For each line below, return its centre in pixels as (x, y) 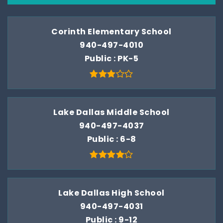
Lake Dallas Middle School (111, 112)
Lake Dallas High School (111, 193)
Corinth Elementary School (111, 32)
